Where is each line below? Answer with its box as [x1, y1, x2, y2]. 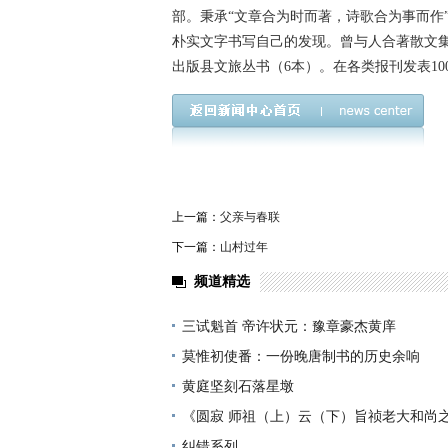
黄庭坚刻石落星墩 [182, 379, 294, 394]
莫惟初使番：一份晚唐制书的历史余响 [182, 349, 420, 364]
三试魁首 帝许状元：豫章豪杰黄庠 [182, 319, 396, 334]
